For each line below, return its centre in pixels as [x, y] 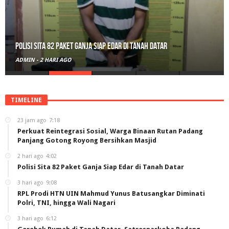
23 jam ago [32, 120]
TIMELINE [26, 100]
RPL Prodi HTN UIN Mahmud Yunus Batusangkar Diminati [111, 193]
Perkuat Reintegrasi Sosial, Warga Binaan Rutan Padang [110, 131]
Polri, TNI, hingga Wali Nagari [66, 202]
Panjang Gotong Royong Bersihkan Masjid [87, 140]
